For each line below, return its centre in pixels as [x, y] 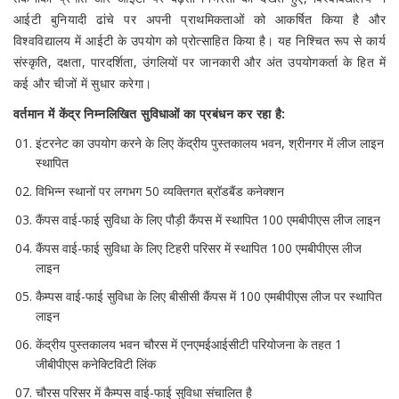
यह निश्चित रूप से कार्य [332, 41]
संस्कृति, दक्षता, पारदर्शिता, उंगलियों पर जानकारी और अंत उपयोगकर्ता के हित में [199, 62]
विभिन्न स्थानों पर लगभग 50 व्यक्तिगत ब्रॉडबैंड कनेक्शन [160, 191]
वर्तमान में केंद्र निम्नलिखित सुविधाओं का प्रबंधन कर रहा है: [150, 114]
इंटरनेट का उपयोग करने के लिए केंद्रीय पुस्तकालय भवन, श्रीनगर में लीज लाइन [210, 143]
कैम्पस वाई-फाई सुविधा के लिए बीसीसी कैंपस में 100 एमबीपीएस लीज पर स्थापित [209, 297]
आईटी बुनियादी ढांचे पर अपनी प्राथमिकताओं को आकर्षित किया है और [199, 20]
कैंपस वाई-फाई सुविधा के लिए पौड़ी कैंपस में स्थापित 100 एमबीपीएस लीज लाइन [208, 220]
